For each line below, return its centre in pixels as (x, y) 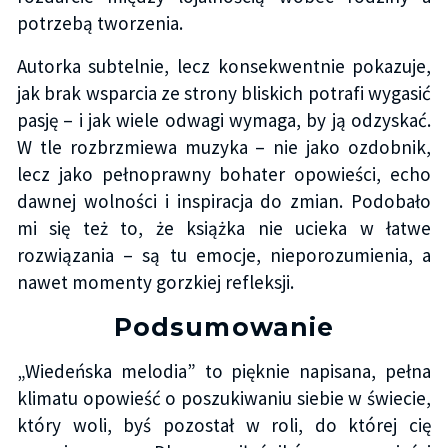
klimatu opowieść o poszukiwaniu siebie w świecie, (224, 397)
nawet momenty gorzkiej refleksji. (155, 282)
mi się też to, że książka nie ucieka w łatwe (224, 228)
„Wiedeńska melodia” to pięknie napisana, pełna (224, 370)
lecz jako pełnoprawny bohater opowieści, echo (224, 174)
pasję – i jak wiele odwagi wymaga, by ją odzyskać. (224, 120)
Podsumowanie (224, 326)
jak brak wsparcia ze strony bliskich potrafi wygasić (224, 93)
